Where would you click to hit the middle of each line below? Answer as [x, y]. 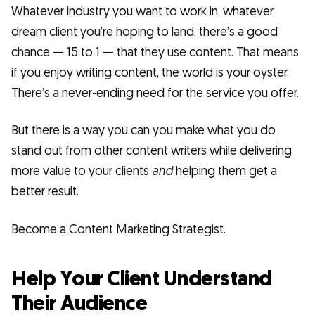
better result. [45, 192]
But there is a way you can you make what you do [143, 131]
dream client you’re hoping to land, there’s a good [144, 32]
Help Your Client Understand [142, 279]
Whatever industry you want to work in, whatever [142, 11]
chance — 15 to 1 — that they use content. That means [155, 52]
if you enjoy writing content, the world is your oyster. [150, 72]
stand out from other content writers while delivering [152, 151]
